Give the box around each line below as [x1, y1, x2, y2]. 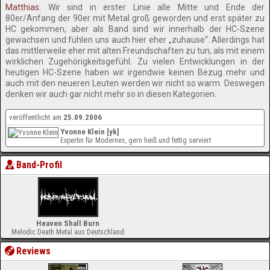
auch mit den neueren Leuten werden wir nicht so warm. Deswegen [5, 78, 265, 88]
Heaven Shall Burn [36, 219, 99, 228]
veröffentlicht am [9, 113, 63, 122]
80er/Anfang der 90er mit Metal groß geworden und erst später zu [5, 13, 265, 23]
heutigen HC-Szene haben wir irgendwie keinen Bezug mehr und [5, 67, 265, 77]
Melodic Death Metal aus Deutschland [11, 228, 124, 236]
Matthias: [5, 2, 41, 12]
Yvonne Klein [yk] [60, 127, 119, 136]
